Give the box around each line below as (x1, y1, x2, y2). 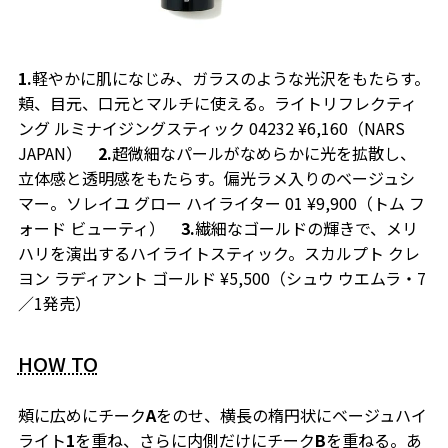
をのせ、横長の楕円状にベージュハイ (155, 403, 427, 428)
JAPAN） (17, 141, 98, 166)
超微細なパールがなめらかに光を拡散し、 (111, 141, 416, 166)
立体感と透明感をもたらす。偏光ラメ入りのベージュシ (17, 166, 415, 191)
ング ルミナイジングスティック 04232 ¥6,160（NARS (17, 116, 405, 141)
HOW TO (17, 349, 98, 379)
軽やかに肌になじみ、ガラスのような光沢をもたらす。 (31, 66, 430, 91)
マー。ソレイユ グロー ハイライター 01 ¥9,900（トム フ (17, 191, 425, 216)
